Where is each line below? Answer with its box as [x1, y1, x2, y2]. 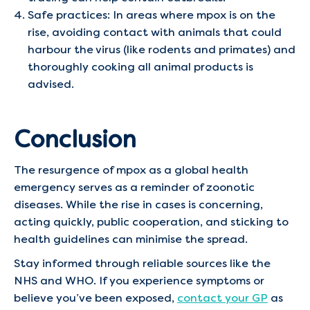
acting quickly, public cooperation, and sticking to [14, 215, 289, 229]
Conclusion [14, 124, 136, 154]
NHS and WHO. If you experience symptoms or [14, 273, 264, 288]
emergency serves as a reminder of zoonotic [14, 180, 255, 194]
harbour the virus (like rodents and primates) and [28, 42, 295, 57]
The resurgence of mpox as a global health [14, 163, 248, 177]
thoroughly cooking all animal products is [28, 60, 253, 74]
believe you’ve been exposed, [14, 291, 177, 305]
